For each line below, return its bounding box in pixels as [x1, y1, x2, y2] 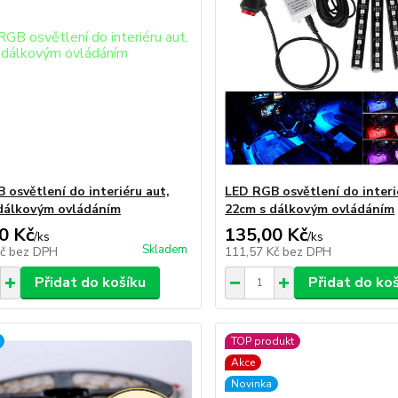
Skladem [142, 241, 188, 258]
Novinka [231, 376, 273, 391]
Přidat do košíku [34, 272, 146, 292]
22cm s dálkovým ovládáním [225, 200, 395, 218]
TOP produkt [231, 333, 295, 348]
